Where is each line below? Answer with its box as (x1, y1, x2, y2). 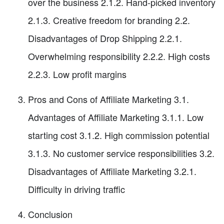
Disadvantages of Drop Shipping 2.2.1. (28, 31, 182, 45)
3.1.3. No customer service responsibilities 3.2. (28, 146, 214, 160)
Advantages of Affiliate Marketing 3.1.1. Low (28, 110, 203, 124)
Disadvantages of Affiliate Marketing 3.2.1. (28, 164, 196, 178)
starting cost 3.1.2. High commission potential (28, 128, 209, 142)
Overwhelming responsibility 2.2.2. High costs (28, 49, 210, 63)
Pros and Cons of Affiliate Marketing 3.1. (28, 92, 189, 106)
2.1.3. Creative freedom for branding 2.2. (28, 13, 190, 27)
